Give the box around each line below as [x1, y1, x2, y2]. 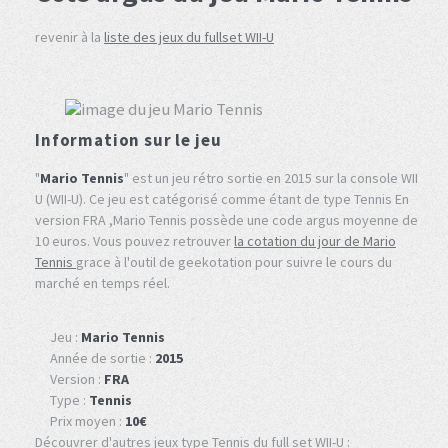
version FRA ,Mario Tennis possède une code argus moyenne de [35, 210, 418, 229]
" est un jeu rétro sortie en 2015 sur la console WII [124, 168, 418, 187]
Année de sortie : [50, 349, 155, 368]
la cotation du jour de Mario [234, 231, 396, 250]
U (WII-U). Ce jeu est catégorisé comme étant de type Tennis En [35, 189, 409, 208]
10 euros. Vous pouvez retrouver [35, 231, 234, 250]
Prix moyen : [50, 412, 125, 431]
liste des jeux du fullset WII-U [104, 28, 274, 46]
